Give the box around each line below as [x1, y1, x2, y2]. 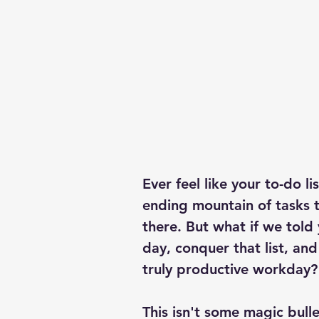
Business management [158, 4, 304, 21]
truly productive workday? [142, 261, 318, 278]
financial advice [158, 61, 259, 78]
